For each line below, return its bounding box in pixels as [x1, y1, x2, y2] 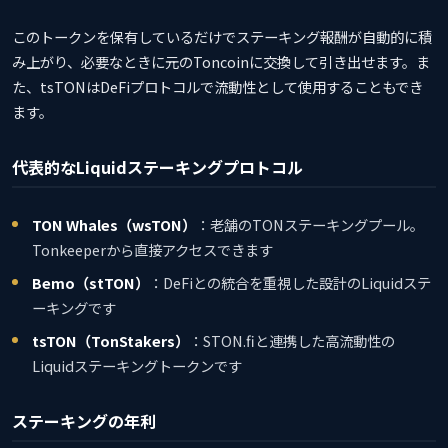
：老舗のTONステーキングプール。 [196, 213, 424, 235]
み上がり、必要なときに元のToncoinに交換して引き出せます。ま [12, 50, 430, 72]
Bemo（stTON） [32, 271, 149, 293]
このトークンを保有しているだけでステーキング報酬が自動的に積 [12, 25, 432, 47]
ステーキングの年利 [12, 408, 156, 433]
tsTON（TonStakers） [32, 329, 189, 351]
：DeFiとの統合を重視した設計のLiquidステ [149, 271, 431, 293]
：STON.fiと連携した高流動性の [189, 329, 395, 351]
